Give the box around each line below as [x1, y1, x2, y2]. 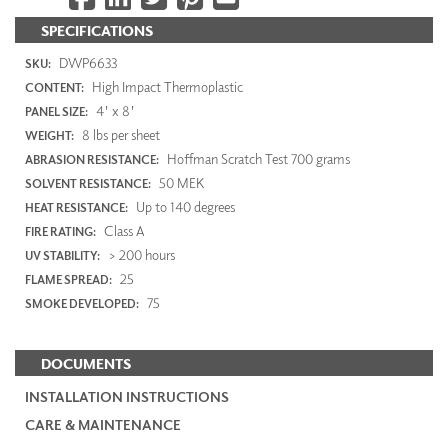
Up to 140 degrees [133, 197, 235, 215]
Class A [101, 221, 145, 239]
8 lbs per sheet [79, 125, 160, 143]
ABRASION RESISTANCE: [25, 151, 159, 167]
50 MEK [156, 173, 205, 191]
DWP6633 [56, 53, 117, 71]
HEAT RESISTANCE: [25, 199, 128, 215]
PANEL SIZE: [25, 103, 88, 119]
